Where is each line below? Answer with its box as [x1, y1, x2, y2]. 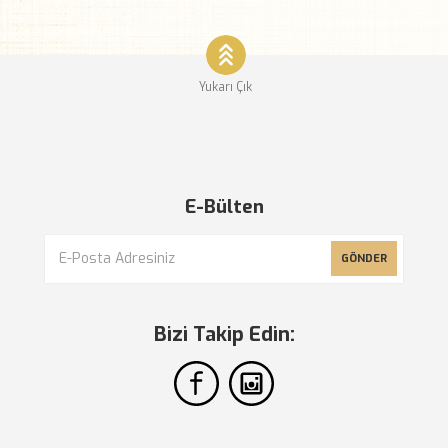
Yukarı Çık [199, 78, 252, 95]
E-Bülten [184, 193, 264, 219]
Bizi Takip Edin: [153, 320, 295, 348]
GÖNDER [341, 250, 387, 266]
